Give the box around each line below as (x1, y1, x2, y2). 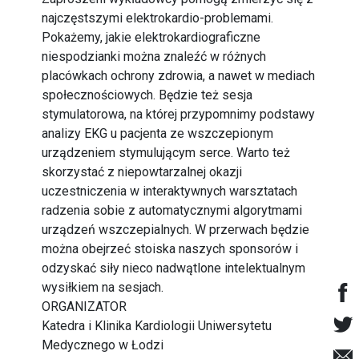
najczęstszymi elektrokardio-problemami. (42, 10, 274, 26)
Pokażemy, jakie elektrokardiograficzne (42, 30, 261, 45)
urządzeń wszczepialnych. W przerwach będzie (42, 222, 310, 237)
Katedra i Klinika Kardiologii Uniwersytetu (42, 318, 272, 333)
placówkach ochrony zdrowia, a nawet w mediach (42, 68, 316, 83)
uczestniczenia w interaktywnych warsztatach (42, 184, 298, 199)
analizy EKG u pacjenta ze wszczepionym (42, 126, 274, 141)
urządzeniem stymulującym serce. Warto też (42, 145, 291, 160)
